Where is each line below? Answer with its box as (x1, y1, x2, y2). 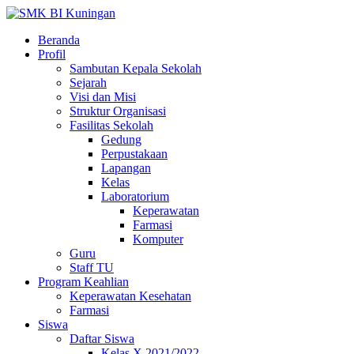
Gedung (101, 133, 141, 146)
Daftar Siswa (70, 332, 134, 345)
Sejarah (70, 76, 107, 89)
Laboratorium (101, 190, 169, 203)
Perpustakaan (101, 147, 168, 160)
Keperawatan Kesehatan (70, 289, 191, 303)
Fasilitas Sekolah (70, 119, 153, 132)
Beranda (38, 33, 80, 47)
